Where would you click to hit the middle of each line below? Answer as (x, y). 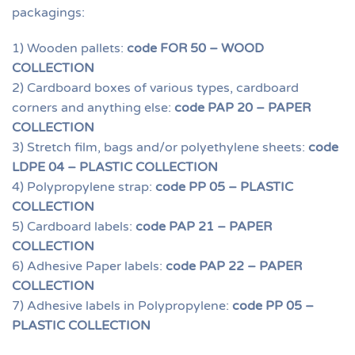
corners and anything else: (93, 108)
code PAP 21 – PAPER (204, 227)
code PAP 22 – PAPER (234, 266)
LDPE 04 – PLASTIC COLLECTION (115, 167)
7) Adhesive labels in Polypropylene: (122, 306)
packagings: (48, 13)
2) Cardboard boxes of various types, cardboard (155, 88)
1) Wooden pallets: (69, 48)
